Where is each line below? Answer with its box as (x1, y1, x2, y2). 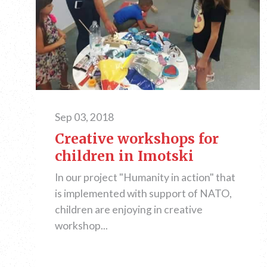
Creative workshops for (55, 129, 219, 147)
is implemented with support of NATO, (55, 187, 232, 200)
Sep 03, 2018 (55, 110, 114, 123)
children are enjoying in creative (55, 203, 203, 216)
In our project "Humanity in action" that (55, 170, 235, 184)
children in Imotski (55, 147, 194, 164)
